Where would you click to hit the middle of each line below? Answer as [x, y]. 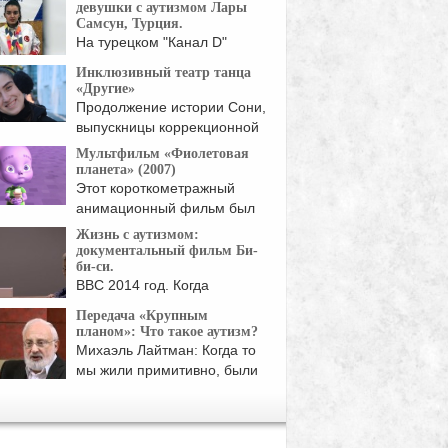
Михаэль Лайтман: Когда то [166, 350]
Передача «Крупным [142, 315]
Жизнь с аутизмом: [137, 234]
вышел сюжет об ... [138, 62]
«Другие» [105, 88]
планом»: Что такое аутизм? [167, 331]
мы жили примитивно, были [167, 370]
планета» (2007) [126, 169]
